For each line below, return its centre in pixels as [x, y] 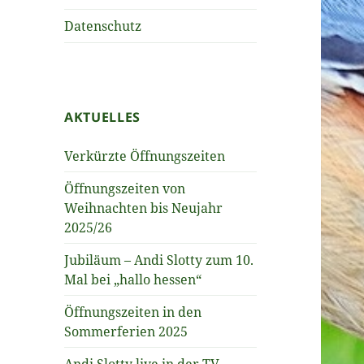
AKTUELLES [102, 117]
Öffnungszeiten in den [133, 312]
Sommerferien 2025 [126, 331]
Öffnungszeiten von [125, 188]
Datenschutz [103, 26]
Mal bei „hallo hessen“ [133, 279]
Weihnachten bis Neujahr [144, 208]
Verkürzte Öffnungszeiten [145, 156]
